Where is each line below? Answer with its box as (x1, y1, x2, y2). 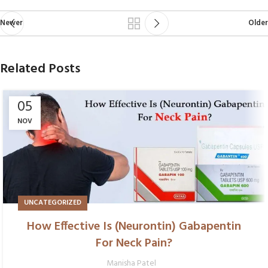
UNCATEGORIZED (24, 197, 81, 209)
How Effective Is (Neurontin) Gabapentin (27, 217, 241, 237)
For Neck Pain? (96, 234, 172, 254)
